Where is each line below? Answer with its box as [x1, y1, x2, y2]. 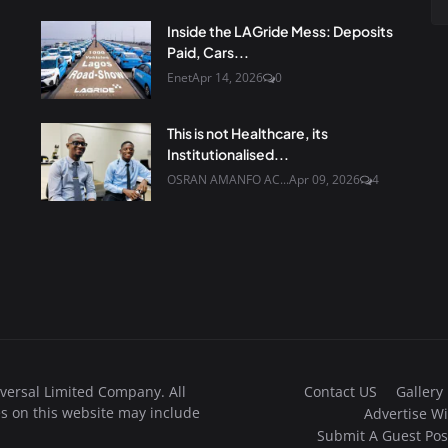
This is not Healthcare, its [167, 123, 328, 142]
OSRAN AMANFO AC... [167, 170, 289, 188]
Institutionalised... [167, 144, 289, 163]
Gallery [396, 381, 443, 401]
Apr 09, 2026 [289, 170, 360, 188]
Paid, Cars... [167, 42, 249, 61]
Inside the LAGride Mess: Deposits [167, 21, 393, 40]
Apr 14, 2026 [192, 68, 263, 86]
